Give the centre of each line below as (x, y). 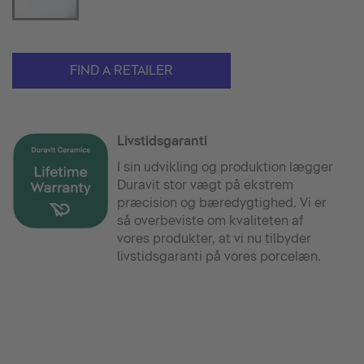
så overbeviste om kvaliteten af (210, 221)
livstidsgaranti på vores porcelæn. (219, 256)
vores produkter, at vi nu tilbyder (214, 238)
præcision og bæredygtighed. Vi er (222, 203)
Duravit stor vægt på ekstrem (206, 185)
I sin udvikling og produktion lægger (225, 167)
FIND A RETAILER (121, 70)
